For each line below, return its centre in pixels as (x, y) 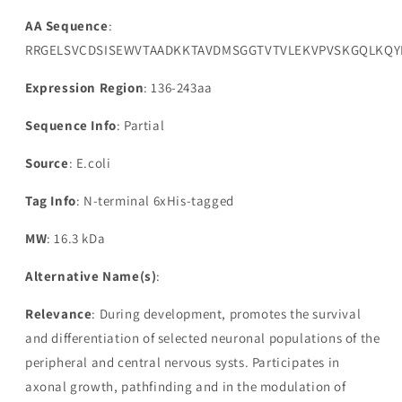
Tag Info (51, 201)
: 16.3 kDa (76, 239)
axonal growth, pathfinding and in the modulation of (186, 387)
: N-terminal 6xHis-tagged (155, 201)
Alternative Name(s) (91, 276)
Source (47, 163)
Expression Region (85, 88)
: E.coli (90, 163)
